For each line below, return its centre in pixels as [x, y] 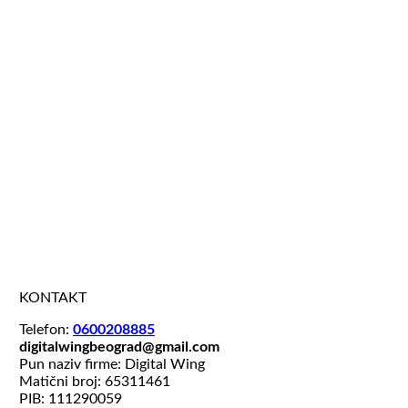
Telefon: [46, 329]
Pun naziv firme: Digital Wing [112, 364]
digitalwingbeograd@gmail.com [119, 347]
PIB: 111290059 [70, 398]
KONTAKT [52, 297]
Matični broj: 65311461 [94, 381]
